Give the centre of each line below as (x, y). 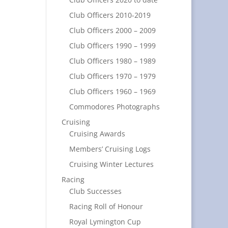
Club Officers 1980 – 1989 (112, 61)
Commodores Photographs (114, 107)
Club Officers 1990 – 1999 (112, 46)
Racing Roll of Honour (106, 206)
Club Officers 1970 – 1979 (112, 76)
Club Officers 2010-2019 (110, 15)
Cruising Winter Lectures (111, 164)
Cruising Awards (97, 134)
